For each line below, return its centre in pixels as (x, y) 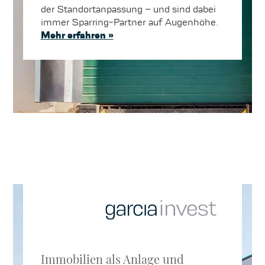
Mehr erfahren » (77, 35)
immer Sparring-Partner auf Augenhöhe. (129, 22)
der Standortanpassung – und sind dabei (128, 9)
